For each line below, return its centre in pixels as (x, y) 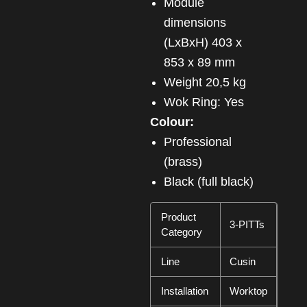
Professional (168, 142)
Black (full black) (212, 181)
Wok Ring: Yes (209, 102)
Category (181, 232)
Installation (184, 291)
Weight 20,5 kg (210, 82)
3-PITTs (247, 224)
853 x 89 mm (199, 62)
